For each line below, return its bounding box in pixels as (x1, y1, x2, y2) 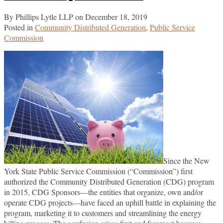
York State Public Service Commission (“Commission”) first (4, 165, 193, 176)
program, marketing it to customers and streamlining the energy (4, 207, 202, 218)
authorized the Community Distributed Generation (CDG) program (4, 176, 214, 187)
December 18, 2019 (85, 11, 147, 22)
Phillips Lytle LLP (15, 11, 73, 22)
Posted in (4, 21, 35, 32)
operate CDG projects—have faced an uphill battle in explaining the (4, 197, 216, 208)
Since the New (163, 155, 210, 166)
